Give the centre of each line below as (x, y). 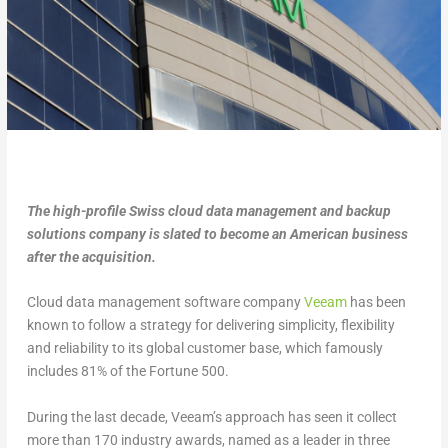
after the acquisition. (91, 256)
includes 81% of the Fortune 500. (127, 371)
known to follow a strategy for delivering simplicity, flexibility (210, 325)
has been (376, 302)
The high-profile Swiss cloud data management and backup (208, 210)
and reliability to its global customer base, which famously (204, 348)
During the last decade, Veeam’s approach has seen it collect (211, 416)
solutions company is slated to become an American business (217, 233)
